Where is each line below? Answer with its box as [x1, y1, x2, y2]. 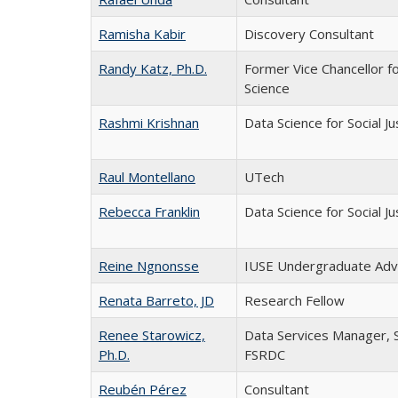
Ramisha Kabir [99, 25, 186, 43]
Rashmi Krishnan [99, 114, 199, 131]
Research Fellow [244, 291, 345, 309]
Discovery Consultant [244, 25, 374, 43]
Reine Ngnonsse [99, 257, 199, 275]
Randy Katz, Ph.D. [99, 60, 207, 77]
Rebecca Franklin [99, 203, 200, 220]
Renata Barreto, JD [99, 291, 214, 309]
